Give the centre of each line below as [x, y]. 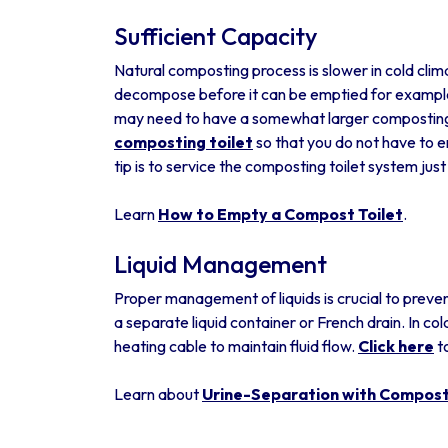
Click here [396, 346]
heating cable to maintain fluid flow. [236, 346]
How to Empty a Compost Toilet [280, 214]
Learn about [158, 394]
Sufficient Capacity [215, 36]
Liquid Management [220, 264]
